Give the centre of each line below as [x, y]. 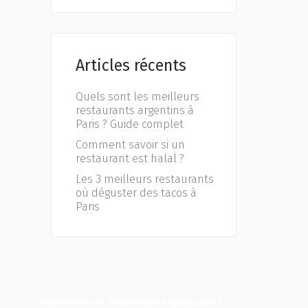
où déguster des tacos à [136, 193]
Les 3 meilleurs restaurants [145, 179]
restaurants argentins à [135, 111]
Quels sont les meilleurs [137, 97]
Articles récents [131, 66]
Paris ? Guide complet [130, 124]
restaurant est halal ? [130, 159]
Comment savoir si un [130, 145]
